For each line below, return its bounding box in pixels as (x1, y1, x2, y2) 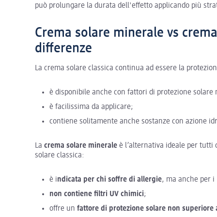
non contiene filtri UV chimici (49, 190, 144, 198)
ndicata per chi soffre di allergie (57, 175, 162, 184)
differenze (35, 41, 92, 55)
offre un (49, 204, 77, 213)
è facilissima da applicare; (49, 103, 133, 111)
